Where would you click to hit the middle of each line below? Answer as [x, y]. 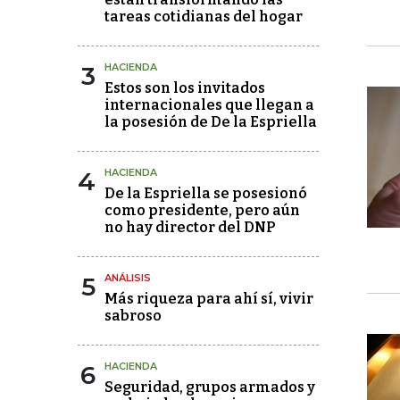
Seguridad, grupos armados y [210, 387]
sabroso [133, 316]
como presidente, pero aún [202, 211]
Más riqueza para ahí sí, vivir [209, 299]
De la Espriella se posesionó [206, 194]
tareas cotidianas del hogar [204, 17]
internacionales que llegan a [209, 105]
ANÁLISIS [128, 278]
